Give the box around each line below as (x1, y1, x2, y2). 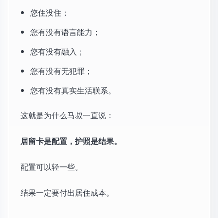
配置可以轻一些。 (20, 161, 83, 173)
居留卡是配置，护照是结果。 (20, 135, 122, 147)
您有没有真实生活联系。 (30, 85, 116, 96)
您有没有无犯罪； (30, 65, 92, 77)
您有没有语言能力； (30, 26, 100, 38)
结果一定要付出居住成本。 (20, 187, 114, 199)
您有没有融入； (30, 46, 85, 57)
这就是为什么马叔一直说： (20, 109, 114, 121)
